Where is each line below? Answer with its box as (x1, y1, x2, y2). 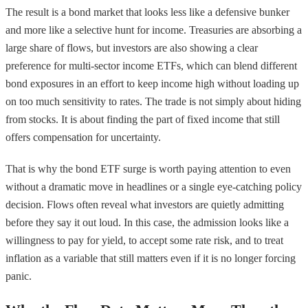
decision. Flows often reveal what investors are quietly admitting (5, 198, 284, 210)
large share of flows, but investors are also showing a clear (5, 41, 258, 54)
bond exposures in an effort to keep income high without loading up (5, 77, 299, 89)
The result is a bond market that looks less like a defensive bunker (5, 5, 289, 18)
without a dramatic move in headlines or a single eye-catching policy (5, 180, 302, 192)
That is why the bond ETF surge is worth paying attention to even (5, 162, 291, 175)
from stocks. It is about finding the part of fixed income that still (5, 113, 280, 125)
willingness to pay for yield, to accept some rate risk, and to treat (5, 234, 283, 246)
